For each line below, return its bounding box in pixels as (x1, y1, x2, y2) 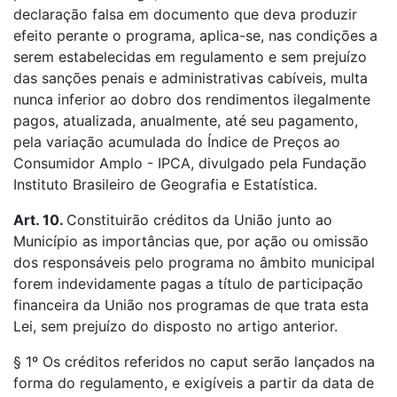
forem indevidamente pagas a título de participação (13, 275, 363, 292)
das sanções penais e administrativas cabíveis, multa (13, 69, 368, 87)
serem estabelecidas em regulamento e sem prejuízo (13, 48, 367, 66)
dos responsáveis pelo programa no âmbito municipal (13, 253, 375, 271)
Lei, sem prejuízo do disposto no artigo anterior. (13, 317, 338, 335)
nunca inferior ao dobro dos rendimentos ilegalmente (13, 90, 370, 108)
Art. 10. (13, 211, 66, 229)
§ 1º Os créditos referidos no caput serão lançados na (13, 353, 375, 370)
